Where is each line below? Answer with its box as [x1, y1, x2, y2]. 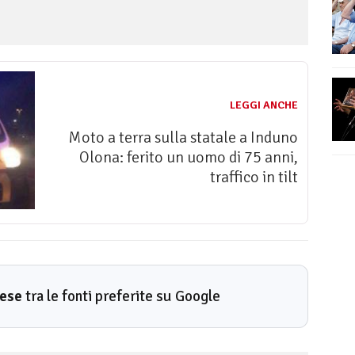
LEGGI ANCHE [230, 98, 298, 113]
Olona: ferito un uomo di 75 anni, [79, 147, 298, 168]
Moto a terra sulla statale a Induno [68, 128, 298, 148]
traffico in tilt [210, 167, 298, 188]
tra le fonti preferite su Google [22, 287, 220, 307]
